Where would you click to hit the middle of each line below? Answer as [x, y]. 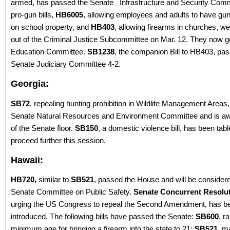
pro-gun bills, [33, 15]
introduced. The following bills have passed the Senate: [103, 216]
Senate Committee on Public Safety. [72, 191]
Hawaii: [27, 160]
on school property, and [51, 27]
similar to [54, 179]
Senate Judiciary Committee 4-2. [66, 64]
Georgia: [30, 84]
